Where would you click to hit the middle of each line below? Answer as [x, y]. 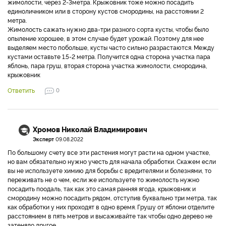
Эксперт [43, 139]
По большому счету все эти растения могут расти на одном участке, [109, 152]
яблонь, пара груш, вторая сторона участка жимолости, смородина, [107, 65]
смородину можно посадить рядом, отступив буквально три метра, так [112, 197]
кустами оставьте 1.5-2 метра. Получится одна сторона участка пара [109, 56]
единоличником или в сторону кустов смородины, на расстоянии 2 [106, 11]
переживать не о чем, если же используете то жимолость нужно [103, 179]
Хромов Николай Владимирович [90, 129]
